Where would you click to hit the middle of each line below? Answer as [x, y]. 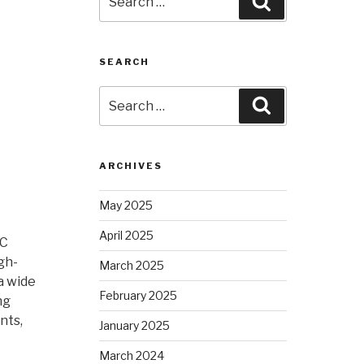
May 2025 [126, 205]
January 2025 [135, 325]
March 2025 [132, 265]
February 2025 [139, 295]
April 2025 [127, 235]
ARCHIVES [131, 165]
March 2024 [132, 355]
